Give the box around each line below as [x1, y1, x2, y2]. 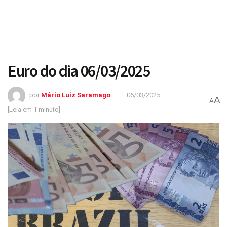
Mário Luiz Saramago [41, 91, 110, 99]
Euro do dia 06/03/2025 [8, 61, 150, 81]
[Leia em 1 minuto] [8, 105, 60, 113]
